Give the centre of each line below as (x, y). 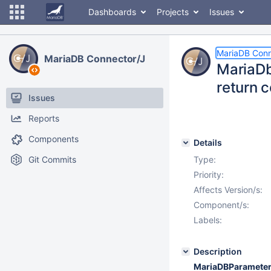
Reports (44, 118)
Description (218, 251)
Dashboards (112, 12)
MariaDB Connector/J (95, 59)
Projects (173, 12)
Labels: (208, 220)
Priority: (209, 175)
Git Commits (52, 159)
